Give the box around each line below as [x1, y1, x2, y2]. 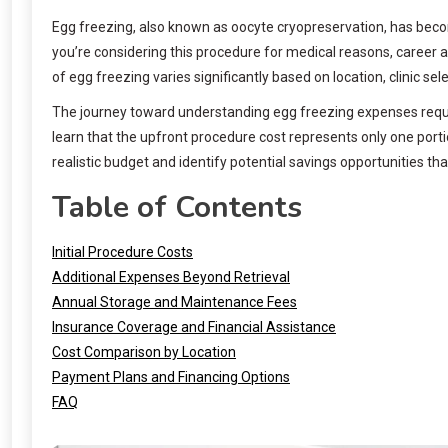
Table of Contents [52, 186, 302, 228]
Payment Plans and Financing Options [52, 368, 290, 385]
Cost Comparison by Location [52, 343, 236, 360]
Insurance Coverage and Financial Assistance [52, 318, 336, 335]
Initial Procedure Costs [52, 243, 193, 260]
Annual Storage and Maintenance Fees [52, 293, 297, 310]
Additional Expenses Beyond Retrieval [52, 268, 290, 285]
